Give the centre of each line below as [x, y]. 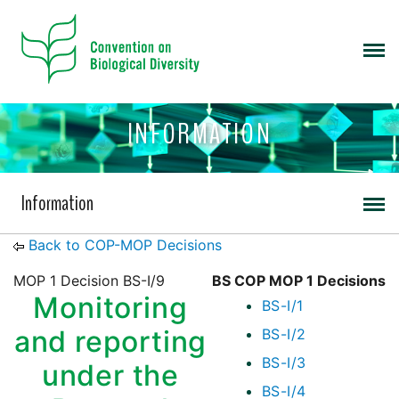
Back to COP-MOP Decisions [125, 245]
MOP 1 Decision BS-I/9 [89, 281]
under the [110, 376]
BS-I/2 [284, 334]
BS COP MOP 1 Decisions [299, 281]
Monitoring [110, 308]
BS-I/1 [283, 306]
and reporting [110, 342]
